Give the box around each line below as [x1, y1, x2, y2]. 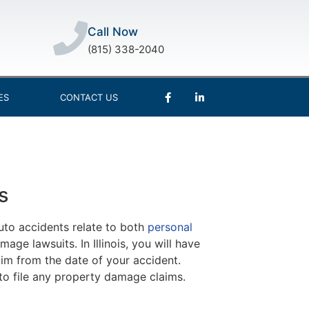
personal [148, 220, 192, 234]
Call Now [88, 24, 139, 39]
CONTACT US [60, 92, 118, 103]
